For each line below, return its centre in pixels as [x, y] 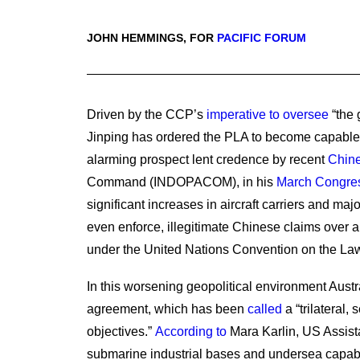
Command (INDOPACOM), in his [182, 182]
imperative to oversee [268, 115]
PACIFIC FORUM [262, 38]
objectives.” [121, 331]
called [265, 309]
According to [191, 331]
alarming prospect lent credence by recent [207, 160]
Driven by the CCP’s [147, 115]
